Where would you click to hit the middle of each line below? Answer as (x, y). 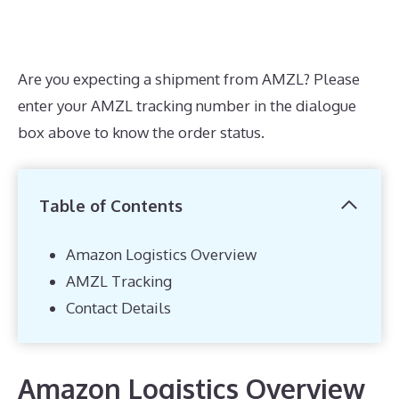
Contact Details (118, 307)
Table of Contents (111, 205)
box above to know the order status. (141, 132)
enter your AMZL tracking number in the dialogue (187, 106)
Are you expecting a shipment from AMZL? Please (189, 79)
